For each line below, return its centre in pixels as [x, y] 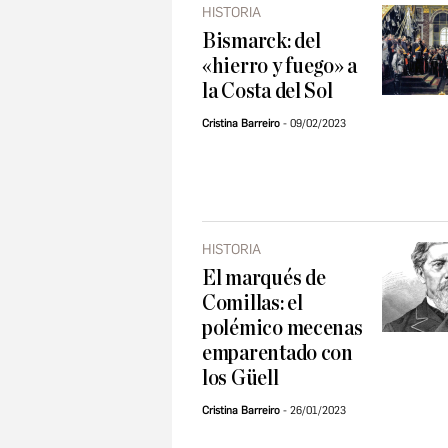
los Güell [240, 378]
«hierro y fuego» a [280, 66]
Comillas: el [252, 303]
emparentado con [277, 353]
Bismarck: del [261, 41]
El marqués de [264, 278]
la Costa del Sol [267, 91]
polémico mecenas [282, 328]
